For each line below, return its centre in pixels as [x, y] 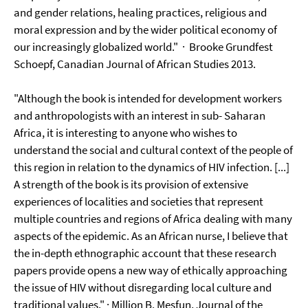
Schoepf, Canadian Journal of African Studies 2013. [135, 64]
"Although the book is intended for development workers [148, 98]
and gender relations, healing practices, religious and [140, 12]
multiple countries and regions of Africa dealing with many [153, 219]
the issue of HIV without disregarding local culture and [143, 287]
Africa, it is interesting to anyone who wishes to [125, 133]
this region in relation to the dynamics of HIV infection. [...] [152, 167]
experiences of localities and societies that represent [139, 201]
